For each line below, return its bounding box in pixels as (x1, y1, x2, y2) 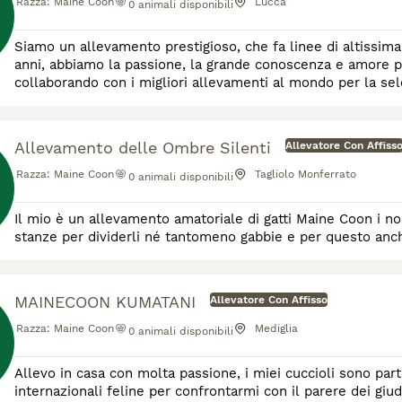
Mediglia (255, 322, 298, 335)
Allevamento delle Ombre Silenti (14, 138, 271, 157)
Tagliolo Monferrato (255, 168, 356, 180)
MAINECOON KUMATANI (14, 293, 196, 311)
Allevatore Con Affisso (210, 293, 328, 306)
